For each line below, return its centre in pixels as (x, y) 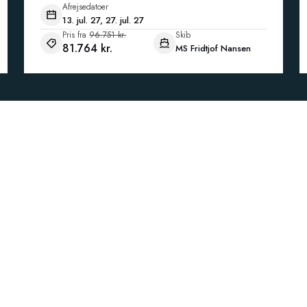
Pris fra (75, 35)
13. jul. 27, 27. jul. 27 (103, 20)
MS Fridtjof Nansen (213, 48)
